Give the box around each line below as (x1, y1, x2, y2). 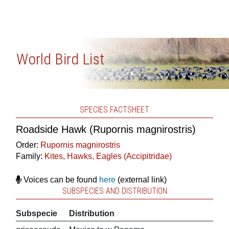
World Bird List (16, 50, 104, 68)
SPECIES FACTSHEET (80, 105, 149, 114)
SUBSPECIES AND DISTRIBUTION (62, 186, 167, 196)
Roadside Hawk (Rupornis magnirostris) (15, 124, 196, 135)
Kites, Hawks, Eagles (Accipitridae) (44, 152, 172, 161)
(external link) (115, 175, 167, 184)
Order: (15, 141, 40, 149)
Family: (15, 152, 44, 161)
